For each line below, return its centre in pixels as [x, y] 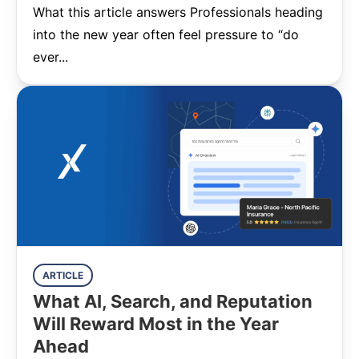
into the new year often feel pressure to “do [166, 34]
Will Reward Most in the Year [156, 324]
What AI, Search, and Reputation [173, 301]
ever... [50, 57]
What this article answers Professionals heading [178, 12]
